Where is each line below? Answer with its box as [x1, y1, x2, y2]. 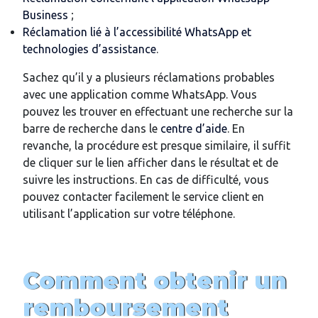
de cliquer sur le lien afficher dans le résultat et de [23, 156, 278, 170]
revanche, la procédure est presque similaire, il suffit [23, 139, 290, 153]
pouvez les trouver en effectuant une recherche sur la [23, 105, 293, 119]
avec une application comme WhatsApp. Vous [23, 88, 257, 102]
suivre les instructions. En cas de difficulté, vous [23, 173, 269, 187]
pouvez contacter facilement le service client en [23, 190, 264, 204]
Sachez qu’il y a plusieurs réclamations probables [23, 71, 275, 84]
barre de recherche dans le [23, 122, 160, 136]
